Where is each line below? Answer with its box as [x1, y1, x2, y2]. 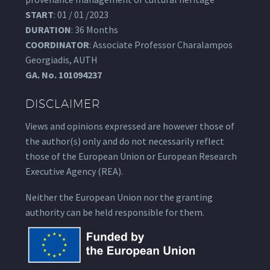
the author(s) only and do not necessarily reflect [25, 135, 224, 147]
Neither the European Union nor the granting [25, 190, 213, 203]
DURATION [25, 24, 71, 36]
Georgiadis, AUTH [25, 54, 98, 66]
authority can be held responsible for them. [25, 206, 204, 218]
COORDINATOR [25, 39, 89, 51]
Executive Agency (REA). [25, 165, 125, 177]
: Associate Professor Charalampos [89, 39, 233, 51]
